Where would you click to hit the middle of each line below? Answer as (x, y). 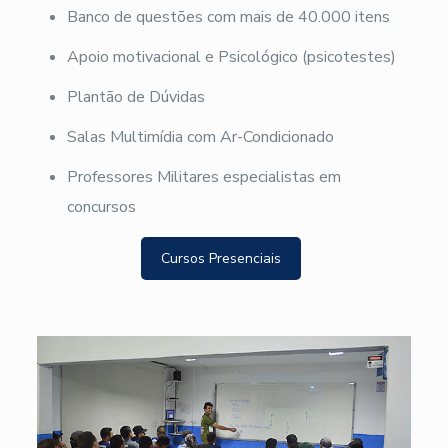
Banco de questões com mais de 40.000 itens (228, 16)
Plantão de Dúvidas (135, 96)
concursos (101, 206)
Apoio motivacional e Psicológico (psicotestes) (231, 56)
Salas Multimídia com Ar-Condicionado (200, 136)
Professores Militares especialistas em (203, 176)
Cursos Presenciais (220, 258)
